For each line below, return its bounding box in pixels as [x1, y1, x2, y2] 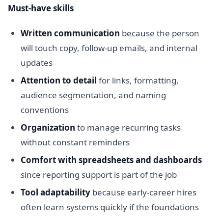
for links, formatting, [96, 74, 179, 86]
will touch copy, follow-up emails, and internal [20, 42, 197, 54]
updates [20, 56, 53, 68]
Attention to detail [20, 74, 97, 86]
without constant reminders [20, 136, 130, 148]
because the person [119, 27, 199, 39]
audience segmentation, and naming [20, 89, 166, 101]
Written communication [20, 27, 120, 39]
